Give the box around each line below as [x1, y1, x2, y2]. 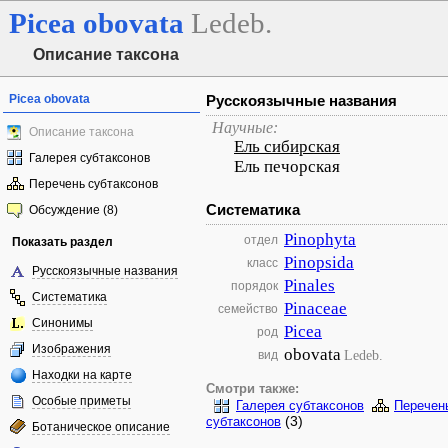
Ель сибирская [234, 137, 340, 156]
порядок [231, 279, 278, 293]
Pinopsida [284, 253, 354, 272]
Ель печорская [234, 157, 340, 176]
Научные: [212, 119, 278, 136]
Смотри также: [206, 382, 299, 396]
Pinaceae [284, 299, 347, 318]
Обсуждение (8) [29, 203, 118, 217]
